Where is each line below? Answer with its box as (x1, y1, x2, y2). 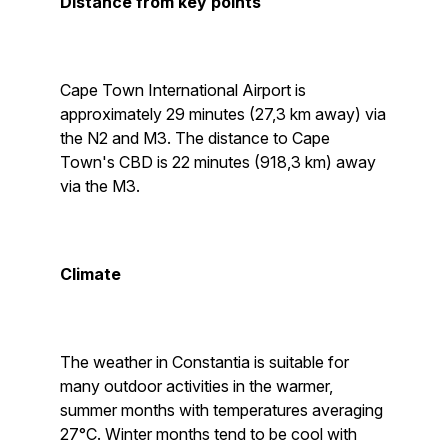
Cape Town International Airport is (60, 80, 306, 100)
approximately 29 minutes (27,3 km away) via (60, 104, 386, 124)
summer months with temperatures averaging (60, 400, 383, 420)
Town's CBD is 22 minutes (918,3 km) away (60, 152, 376, 172)
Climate (60, 264, 121, 284)
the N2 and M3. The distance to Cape (60, 128, 330, 148)
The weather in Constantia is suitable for (60, 352, 349, 372)
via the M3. (60, 176, 140, 196)
